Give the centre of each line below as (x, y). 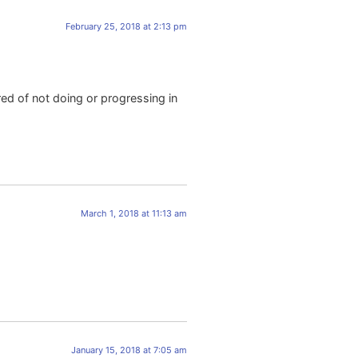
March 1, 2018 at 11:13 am (134, 213)
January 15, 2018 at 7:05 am (129, 350)
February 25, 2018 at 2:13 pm (126, 26)
